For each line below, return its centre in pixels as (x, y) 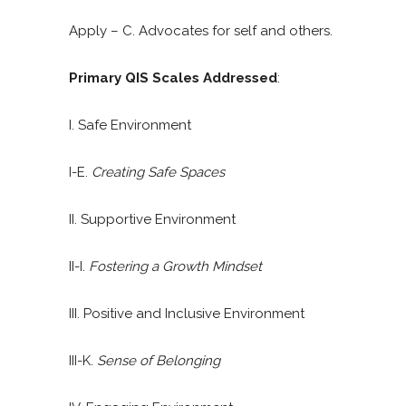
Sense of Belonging (159, 360)
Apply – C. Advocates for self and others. (201, 30)
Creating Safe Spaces (158, 172)
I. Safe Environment (130, 125)
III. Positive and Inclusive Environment (187, 313)
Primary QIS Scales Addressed (173, 77)
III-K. (83, 360)
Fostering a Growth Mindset (175, 266)
